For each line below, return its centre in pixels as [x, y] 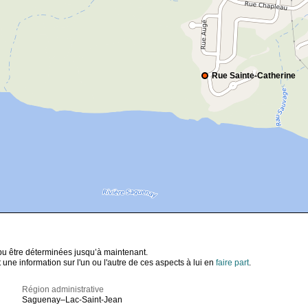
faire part [232, 263]
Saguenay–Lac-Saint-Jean [73, 300]
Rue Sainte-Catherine [254, 76]
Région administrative [63, 290]
